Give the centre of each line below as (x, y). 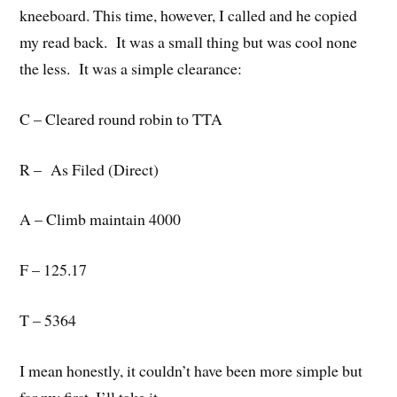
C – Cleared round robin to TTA (121, 118)
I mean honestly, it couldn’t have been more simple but (191, 370)
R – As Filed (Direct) (90, 169)
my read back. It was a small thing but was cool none (189, 41)
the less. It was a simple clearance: (131, 68)
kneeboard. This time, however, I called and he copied (189, 15)
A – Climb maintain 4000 (101, 219)
